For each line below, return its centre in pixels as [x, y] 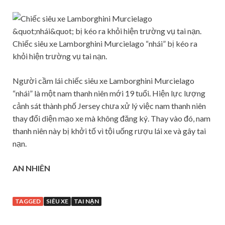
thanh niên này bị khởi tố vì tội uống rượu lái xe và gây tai [109, 131]
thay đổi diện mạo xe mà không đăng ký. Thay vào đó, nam [111, 118]
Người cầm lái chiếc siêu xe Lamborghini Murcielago [103, 80]
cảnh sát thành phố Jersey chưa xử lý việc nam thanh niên [109, 105]
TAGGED [28, 201]
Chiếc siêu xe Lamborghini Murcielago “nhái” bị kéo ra [105, 43]
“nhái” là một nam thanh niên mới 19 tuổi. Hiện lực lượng [109, 93]
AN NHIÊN [31, 168]
